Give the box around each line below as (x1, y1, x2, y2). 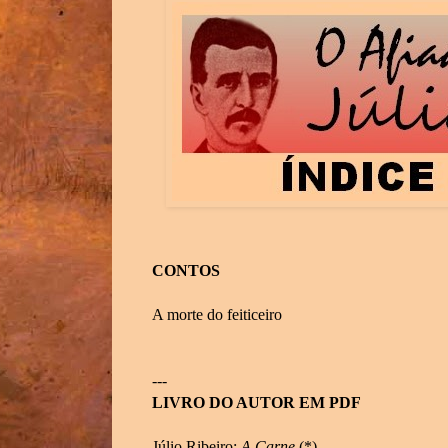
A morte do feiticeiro (152, 306, 282, 324)
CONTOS (152, 262, 220, 280)
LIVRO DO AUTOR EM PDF (152, 394, 361, 412)
